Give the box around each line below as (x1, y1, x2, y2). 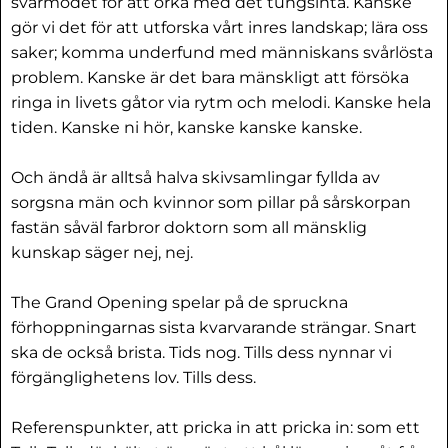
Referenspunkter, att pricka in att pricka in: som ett (11, 418, 420, 437)
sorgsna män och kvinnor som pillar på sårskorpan (11, 193, 411, 212)
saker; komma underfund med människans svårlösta (11, 43, 433, 62)
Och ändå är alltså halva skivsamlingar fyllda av (11, 168, 380, 187)
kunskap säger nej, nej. (11, 243, 193, 262)
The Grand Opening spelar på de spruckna (11, 293, 348, 312)
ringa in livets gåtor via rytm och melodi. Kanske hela (11, 93, 431, 112)
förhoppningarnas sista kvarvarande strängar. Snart (11, 318, 417, 337)
